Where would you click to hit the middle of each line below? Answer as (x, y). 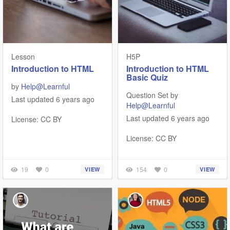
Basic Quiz (147, 77)
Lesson (23, 56)
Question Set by (152, 95)
